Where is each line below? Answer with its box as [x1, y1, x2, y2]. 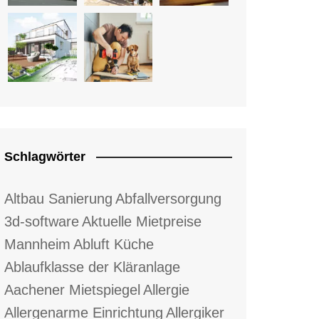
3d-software [4, 213, 79, 229]
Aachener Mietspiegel [4, 281, 140, 298]
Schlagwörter [4, 149, 85, 164]
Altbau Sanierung [4, 190, 113, 206]
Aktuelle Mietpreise [82, 213, 202, 229]
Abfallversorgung [115, 190, 221, 206]
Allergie [143, 281, 189, 298]
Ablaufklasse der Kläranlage [4, 258, 180, 275]
